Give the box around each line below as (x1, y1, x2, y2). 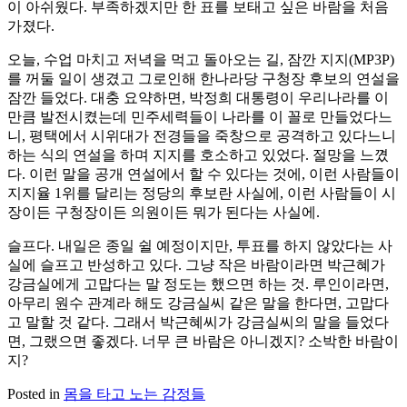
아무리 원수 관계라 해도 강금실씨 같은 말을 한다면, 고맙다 (7, 295, 389, 312)
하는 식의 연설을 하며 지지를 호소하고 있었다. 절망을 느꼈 (7, 147, 389, 164)
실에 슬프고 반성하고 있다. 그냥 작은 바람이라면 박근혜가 (7, 257, 385, 273)
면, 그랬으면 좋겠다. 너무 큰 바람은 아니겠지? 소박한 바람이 (7, 333, 399, 350)
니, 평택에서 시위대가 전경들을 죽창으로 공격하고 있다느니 (7, 128, 396, 144)
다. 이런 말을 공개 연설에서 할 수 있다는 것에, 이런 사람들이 (7, 166, 400, 183)
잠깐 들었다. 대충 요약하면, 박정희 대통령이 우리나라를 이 (7, 90, 389, 106)
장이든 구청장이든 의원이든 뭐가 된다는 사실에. (7, 204, 320, 221)
